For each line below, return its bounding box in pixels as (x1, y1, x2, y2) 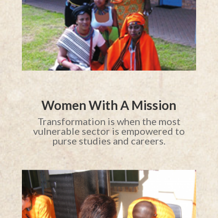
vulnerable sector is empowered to (33, 125, 185, 137)
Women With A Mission (41, 97, 177, 113)
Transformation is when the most (37, 115, 181, 127)
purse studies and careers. (52, 135, 165, 147)
